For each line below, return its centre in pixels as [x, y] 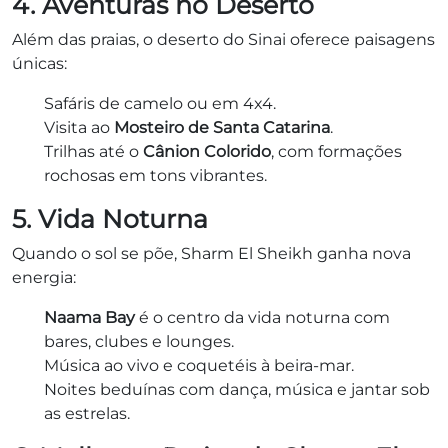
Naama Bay [89, 317]
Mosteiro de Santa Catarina [222, 127]
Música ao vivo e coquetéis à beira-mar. [199, 365]
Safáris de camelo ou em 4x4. [160, 103]
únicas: [39, 63]
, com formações [336, 151]
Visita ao [79, 127]
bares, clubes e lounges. [139, 341]
